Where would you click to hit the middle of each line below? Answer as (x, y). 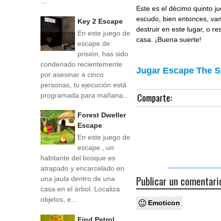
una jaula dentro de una (78, 179)
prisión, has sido (103, 54)
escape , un (96, 148)
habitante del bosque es (78, 158)
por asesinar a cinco (72, 74)
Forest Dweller (102, 115)
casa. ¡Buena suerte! (169, 39)
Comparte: (155, 97)
